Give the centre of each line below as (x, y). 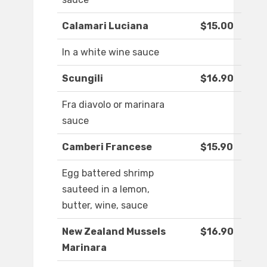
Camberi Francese (107, 147)
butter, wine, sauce (105, 206)
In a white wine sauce (111, 52)
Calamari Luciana (105, 26)
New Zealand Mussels (114, 232)
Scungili (83, 79)
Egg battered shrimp (108, 173)
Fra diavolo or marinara (113, 105)
